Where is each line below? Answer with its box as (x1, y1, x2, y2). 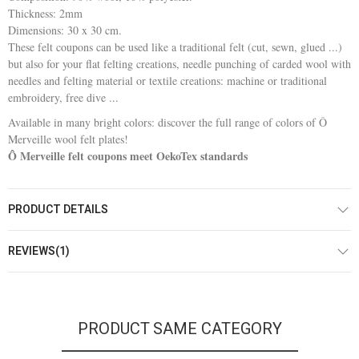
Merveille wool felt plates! (8, 131, 128, 147)
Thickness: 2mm (8, 5, 83, 21)
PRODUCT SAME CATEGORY (77, 317, 282, 341)
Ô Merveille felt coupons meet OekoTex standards (8, 147, 248, 164)
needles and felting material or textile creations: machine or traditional (8, 72, 327, 88)
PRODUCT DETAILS (8, 200, 108, 218)
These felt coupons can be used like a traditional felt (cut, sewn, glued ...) (8, 38, 342, 54)
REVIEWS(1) (8, 242, 70, 260)
